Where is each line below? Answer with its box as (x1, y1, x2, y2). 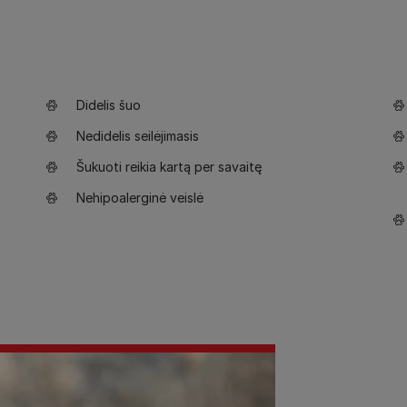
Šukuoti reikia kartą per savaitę (76, 159, 262, 174)
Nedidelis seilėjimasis (76, 128, 199, 144)
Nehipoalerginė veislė (76, 190, 203, 205)
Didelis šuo (76, 97, 141, 113)
